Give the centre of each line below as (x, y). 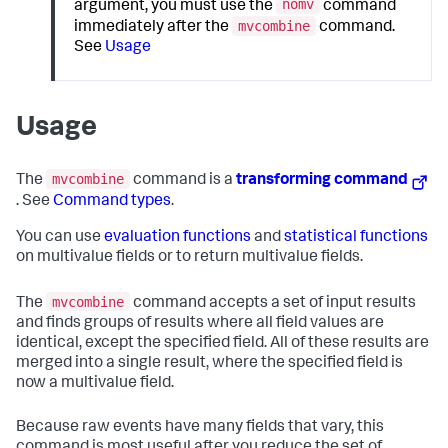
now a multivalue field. (95, 383)
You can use (60, 238)
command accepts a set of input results (273, 303)
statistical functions (356, 238)
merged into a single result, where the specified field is (209, 363)
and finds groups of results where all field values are (200, 323)
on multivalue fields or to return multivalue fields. (189, 258)
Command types (112, 202)
